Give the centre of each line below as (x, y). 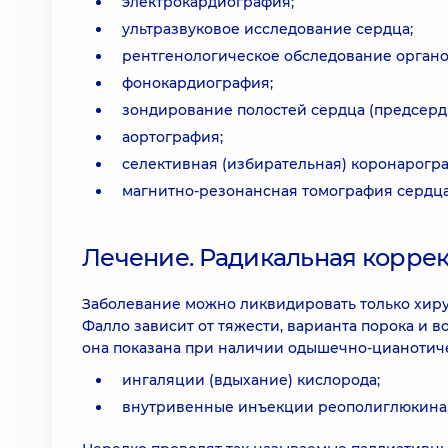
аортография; (172, 137)
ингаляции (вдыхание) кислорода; (251, 380)
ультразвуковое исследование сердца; (267, 29)
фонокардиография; (197, 83)
